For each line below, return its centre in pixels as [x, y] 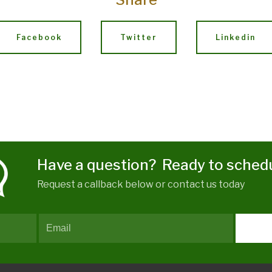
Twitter [139, 37]
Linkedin [236, 37]
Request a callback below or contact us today [141, 184]
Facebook [39, 37]
